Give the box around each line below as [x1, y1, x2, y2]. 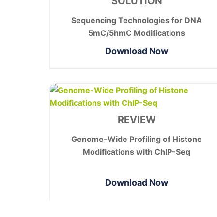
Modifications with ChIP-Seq [83, 147, 190, 157]
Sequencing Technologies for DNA [71, 15, 202, 26]
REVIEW [117, 114, 156, 126]
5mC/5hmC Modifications [88, 28, 185, 38]
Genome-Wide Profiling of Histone [71, 134, 202, 144]
